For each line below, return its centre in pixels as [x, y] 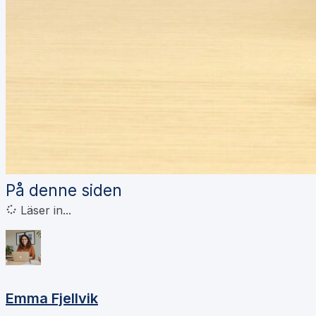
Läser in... [46, 211]
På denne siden [64, 190]
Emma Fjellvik [52, 298]
